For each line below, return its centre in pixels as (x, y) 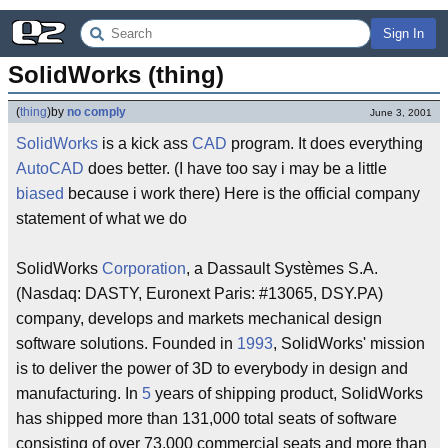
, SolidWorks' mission (349, 343)
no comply (96, 112)
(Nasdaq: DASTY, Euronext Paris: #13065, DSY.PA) (199, 293)
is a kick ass (145, 143)
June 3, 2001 (401, 112)
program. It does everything (325, 143)
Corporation (144, 268)
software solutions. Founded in (126, 343)
